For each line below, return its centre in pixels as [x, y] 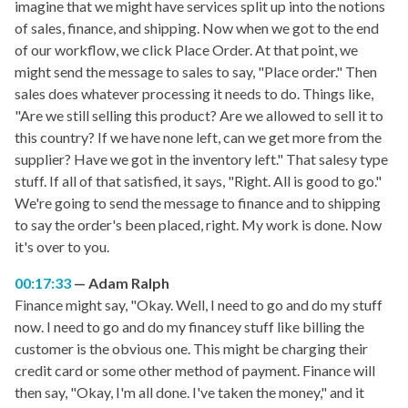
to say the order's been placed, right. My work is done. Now [198, 225]
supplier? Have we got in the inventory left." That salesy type [201, 159]
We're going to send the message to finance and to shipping [198, 203]
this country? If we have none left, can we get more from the [198, 138]
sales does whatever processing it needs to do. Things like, [194, 94]
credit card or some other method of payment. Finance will [195, 371]
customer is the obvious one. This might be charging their [191, 349]
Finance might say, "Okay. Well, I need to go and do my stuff [199, 305]
